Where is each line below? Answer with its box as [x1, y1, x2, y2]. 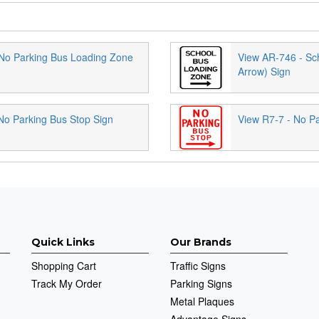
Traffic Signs [170, 258, 226, 273]
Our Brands [170, 235, 231, 249]
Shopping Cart [31, 258, 96, 273]
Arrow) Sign [238, 63, 291, 78]
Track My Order [31, 276, 102, 291]
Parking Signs [170, 276, 232, 291]
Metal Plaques [170, 293, 234, 308]
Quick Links [31, 235, 95, 249]
